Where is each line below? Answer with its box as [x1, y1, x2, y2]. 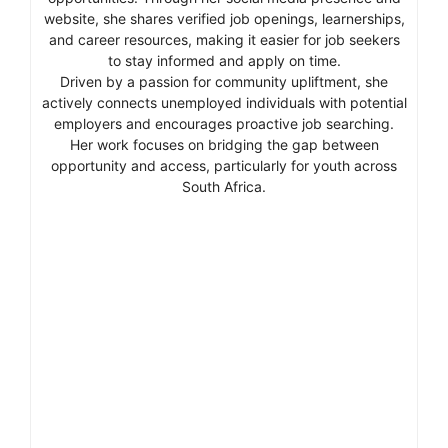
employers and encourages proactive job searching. [54, 115, 394, 133]
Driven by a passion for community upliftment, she [60, 73, 388, 91]
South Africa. [182, 178, 266, 196]
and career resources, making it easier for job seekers [48, 31, 400, 49]
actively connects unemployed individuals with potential [41, 94, 407, 112]
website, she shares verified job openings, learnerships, [43, 10, 405, 28]
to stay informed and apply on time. [107, 52, 341, 70]
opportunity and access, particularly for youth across [51, 157, 397, 175]
